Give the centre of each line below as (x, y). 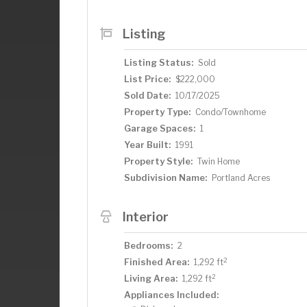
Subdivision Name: (165, 177)
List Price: (147, 79)
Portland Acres (241, 178)
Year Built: (147, 145)
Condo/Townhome (231, 112)
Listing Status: (159, 62)
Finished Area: (157, 262)
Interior (145, 217)
